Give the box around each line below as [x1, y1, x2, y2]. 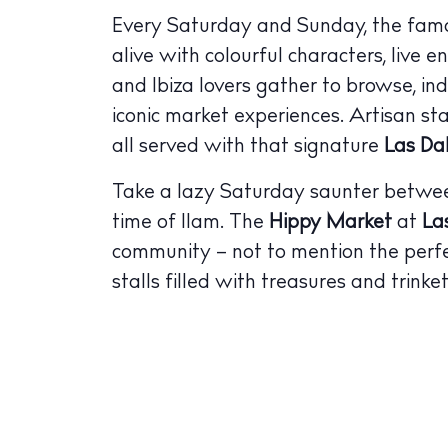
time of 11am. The [112, 213, 269, 234]
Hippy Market [269, 213, 392, 234]
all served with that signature [112, 137, 384, 158]
